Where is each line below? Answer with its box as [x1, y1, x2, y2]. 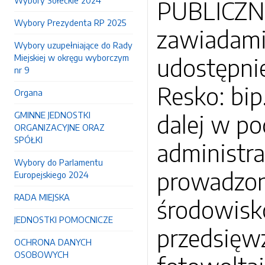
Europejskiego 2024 [14, 169, 89, 180]
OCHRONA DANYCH [14, 237, 92, 247]
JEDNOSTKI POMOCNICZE [14, 214, 113, 225]
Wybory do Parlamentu [14, 157, 103, 167]
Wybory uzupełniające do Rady [14, 40, 132, 50]
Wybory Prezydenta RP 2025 [14, 17, 126, 28]
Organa [14, 87, 43, 98]
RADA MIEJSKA [14, 192, 70, 202]
